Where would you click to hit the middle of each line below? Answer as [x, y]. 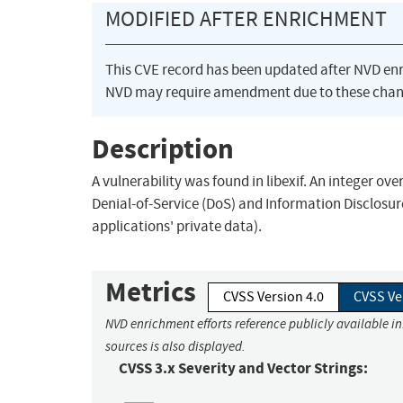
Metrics [151, 292]
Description [163, 148]
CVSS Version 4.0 [273, 297]
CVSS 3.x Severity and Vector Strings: [243, 369]
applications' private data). [177, 227]
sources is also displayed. [175, 347]
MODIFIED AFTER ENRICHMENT [246, 19]
